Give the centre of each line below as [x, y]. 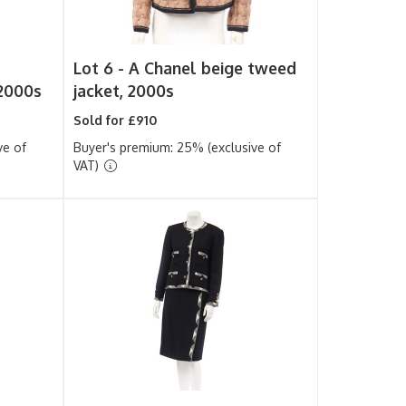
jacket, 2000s [124, 91]
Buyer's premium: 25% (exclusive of [178, 147]
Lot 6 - [101, 68]
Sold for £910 [116, 120]
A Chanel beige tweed [213, 68]
